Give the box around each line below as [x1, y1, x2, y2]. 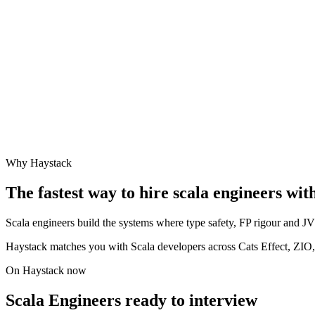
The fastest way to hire [6, 184, 173, 202]
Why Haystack [6, 157, 72, 169]
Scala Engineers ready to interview [6, 290, 257, 309]
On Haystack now [6, 264, 86, 277]
